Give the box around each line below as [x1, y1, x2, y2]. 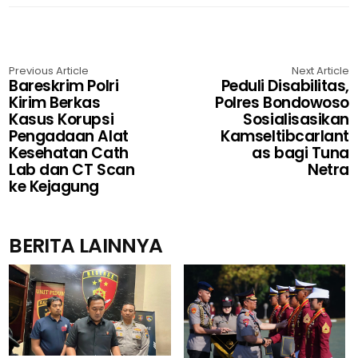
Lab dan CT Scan [9, 159, 135, 181]
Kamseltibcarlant [221, 125, 349, 147]
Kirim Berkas [9, 92, 101, 113]
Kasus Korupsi [9, 109, 114, 130]
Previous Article [9, 63, 89, 78]
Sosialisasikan [243, 109, 349, 130]
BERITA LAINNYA [9, 232, 163, 260]
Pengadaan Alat [9, 125, 129, 147]
